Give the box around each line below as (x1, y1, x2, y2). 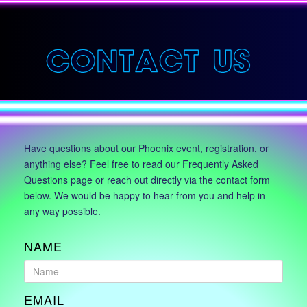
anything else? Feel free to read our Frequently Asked (24, 157, 258, 171)
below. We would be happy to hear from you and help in (24, 188, 265, 203)
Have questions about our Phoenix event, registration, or (24, 141, 269, 156)
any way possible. (24, 204, 101, 219)
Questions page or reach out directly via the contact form (24, 173, 270, 187)
